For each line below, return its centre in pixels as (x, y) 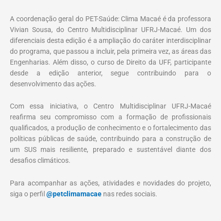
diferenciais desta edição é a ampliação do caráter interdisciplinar (110, 40)
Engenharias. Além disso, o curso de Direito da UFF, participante (110, 62)
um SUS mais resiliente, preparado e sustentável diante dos (110, 150)
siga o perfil (28, 194)
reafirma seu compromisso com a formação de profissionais (110, 117)
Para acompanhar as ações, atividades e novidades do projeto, (110, 183)
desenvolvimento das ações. (53, 84)
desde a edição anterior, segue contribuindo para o (110, 73)
